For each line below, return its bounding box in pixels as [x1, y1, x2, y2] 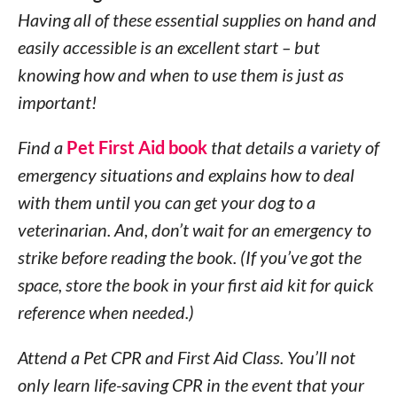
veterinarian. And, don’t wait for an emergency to [17, 219, 371, 240]
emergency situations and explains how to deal [17, 164, 354, 185]
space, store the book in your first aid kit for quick [17, 274, 374, 295]
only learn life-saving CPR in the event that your [17, 374, 364, 395]
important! [17, 91, 97, 113]
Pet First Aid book [66, 136, 207, 158]
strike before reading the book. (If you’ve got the [17, 246, 362, 268]
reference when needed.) [17, 301, 194, 323]
